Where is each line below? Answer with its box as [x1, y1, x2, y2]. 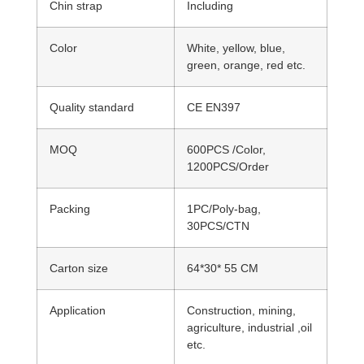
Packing [50, 202, 90, 215]
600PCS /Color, [187, 143, 266, 156]
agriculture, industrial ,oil [187, 321, 312, 334]
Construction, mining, [187, 304, 296, 317]
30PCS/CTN [187, 219, 249, 232]
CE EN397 [187, 101, 240, 114]
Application [50, 304, 106, 317]
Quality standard [50, 101, 134, 114]
